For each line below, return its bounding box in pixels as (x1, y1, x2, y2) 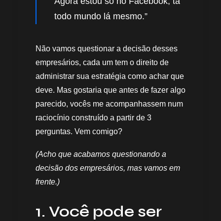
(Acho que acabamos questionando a (36, 149, 166, 158)
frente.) (36, 177, 60, 186)
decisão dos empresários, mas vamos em (36, 163, 180, 172)
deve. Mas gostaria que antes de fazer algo (36, 85, 185, 94)
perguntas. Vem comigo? (36, 127, 122, 136)
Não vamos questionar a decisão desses (36, 44, 178, 53)
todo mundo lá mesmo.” (54, 11, 147, 21)
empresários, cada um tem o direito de (36, 58, 169, 67)
